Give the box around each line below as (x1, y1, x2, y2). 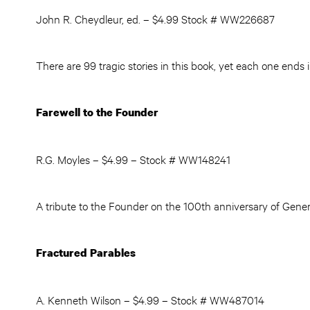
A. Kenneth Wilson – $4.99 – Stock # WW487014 (36, 292, 264, 307)
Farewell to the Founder (36, 104, 158, 120)
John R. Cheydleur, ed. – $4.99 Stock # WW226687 (36, 11, 275, 26)
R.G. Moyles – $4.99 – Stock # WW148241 (36, 152, 230, 166)
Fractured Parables (36, 245, 136, 260)
